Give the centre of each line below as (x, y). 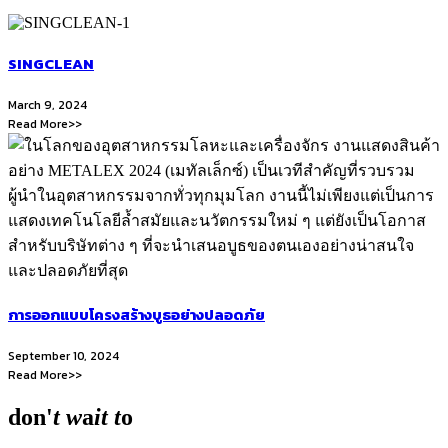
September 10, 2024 (63, 356)
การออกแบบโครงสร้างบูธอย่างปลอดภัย (136, 315)
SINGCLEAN (51, 64)
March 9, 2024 (47, 105)
